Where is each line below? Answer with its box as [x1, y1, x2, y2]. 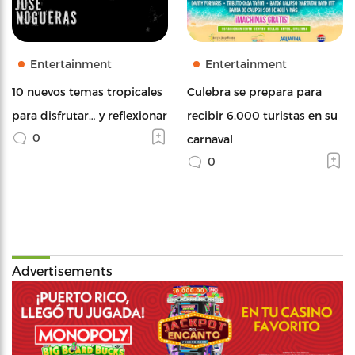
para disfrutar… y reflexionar [12, 108, 167, 122]
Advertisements [12, 262, 113, 278]
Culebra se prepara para [187, 84, 322, 98]
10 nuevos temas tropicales [12, 84, 162, 98]
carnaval [187, 132, 233, 146]
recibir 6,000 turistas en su [187, 108, 338, 122]
